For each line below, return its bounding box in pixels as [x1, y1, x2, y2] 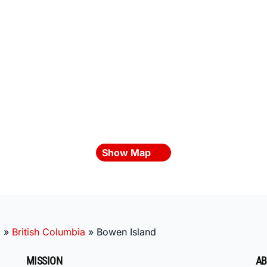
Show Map [102, 146, 153, 159]
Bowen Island [97, 225, 156, 238]
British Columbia [12, 225, 85, 238]
